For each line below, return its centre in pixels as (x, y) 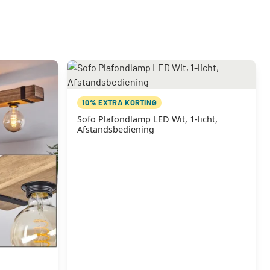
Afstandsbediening (116, 129)
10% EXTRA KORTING (120, 102)
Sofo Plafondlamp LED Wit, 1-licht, (147, 119)
